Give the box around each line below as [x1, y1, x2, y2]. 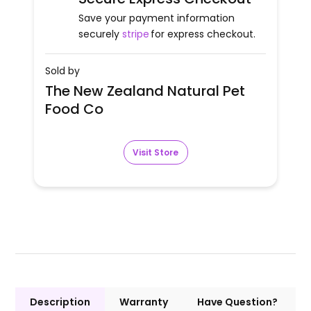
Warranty [119, 295, 169, 310]
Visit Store [133, 146, 178, 158]
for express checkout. [150, 27, 255, 42]
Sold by [45, 64, 80, 78]
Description [30, 295, 91, 310]
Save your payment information [78, 11, 235, 26]
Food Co [45, 99, 103, 119]
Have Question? [197, 295, 278, 310]
